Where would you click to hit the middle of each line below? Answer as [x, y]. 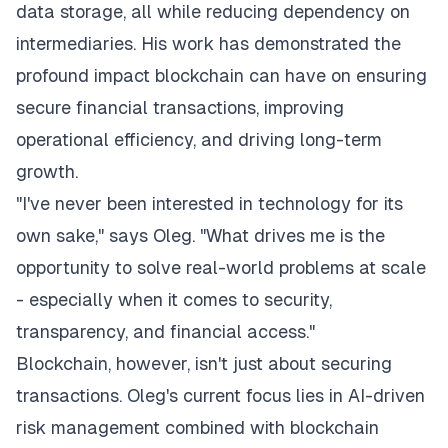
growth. [47, 171]
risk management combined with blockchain [197, 427]
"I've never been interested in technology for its [209, 203]
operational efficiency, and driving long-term [199, 139]
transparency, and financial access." [165, 331]
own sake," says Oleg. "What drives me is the [200, 235]
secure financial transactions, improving [180, 107]
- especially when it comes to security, [174, 299]
